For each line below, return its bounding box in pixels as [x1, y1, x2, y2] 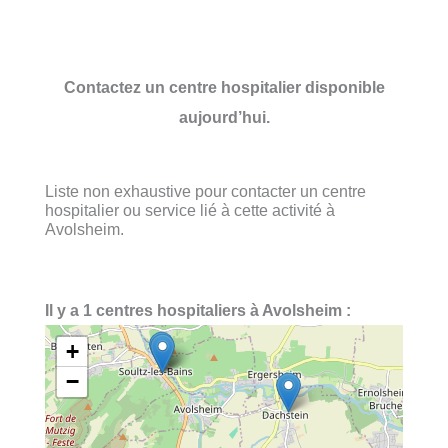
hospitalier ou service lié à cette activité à [45, 200, 335, 219]
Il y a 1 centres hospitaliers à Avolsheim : [45, 301, 351, 320]
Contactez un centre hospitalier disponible [63, 77, 385, 96]
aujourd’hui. [178, 107, 270, 126]
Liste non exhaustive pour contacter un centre [45, 181, 366, 200]
